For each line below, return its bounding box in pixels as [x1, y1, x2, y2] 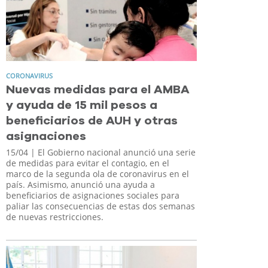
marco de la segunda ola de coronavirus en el [6, 168, 189, 180]
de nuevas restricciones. [6, 211, 103, 223]
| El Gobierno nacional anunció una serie [28, 147, 196, 159]
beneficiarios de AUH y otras [6, 115, 178, 127]
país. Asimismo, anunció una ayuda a [6, 179, 155, 191]
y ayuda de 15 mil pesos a [6, 99, 157, 112]
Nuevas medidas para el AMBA [6, 84, 190, 96]
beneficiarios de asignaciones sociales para [6, 190, 179, 202]
